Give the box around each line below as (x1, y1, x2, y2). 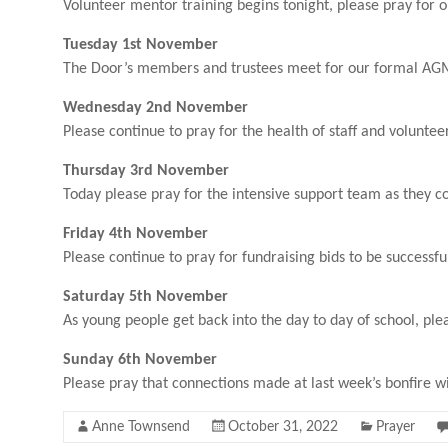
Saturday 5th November (63, 289, 228, 305)
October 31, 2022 (228, 420, 338, 434)
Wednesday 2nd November (63, 100, 248, 116)
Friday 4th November (63, 226, 208, 242)
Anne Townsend (92, 420, 190, 434)
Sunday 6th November (63, 352, 217, 368)
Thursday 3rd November (63, 163, 229, 179)
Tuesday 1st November (63, 37, 218, 53)
